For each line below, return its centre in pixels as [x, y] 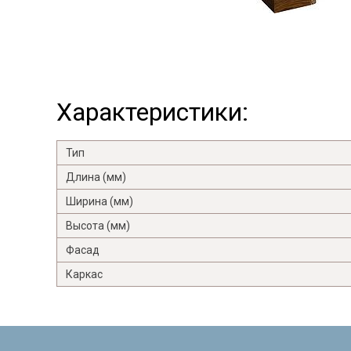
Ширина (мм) [100, 201]
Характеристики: [152, 112]
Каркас [84, 274]
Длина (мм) [96, 177]
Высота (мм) [98, 225]
